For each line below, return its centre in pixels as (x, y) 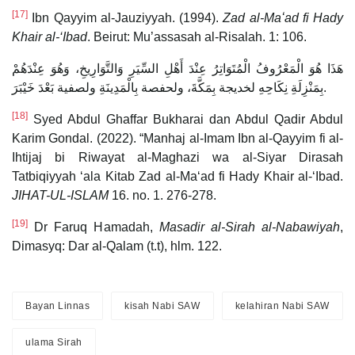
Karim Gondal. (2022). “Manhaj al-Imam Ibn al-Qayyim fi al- (177, 138)
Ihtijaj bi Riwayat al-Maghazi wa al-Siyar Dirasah (177, 157)
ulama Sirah (54, 342)
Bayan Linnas (58, 305)
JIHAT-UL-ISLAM (62, 195)
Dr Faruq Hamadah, (94, 227)
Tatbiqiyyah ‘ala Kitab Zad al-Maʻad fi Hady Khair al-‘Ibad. (177, 176)
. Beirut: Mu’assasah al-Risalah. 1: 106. (197, 36)
